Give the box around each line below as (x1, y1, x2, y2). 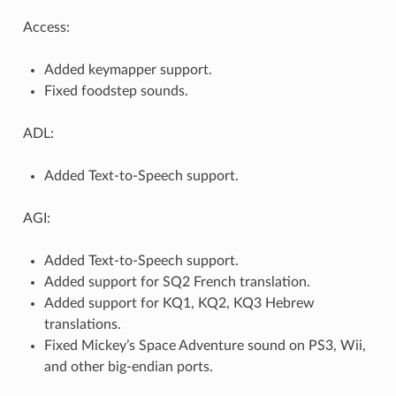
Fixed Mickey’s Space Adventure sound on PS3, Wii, (43, 339, 366, 354)
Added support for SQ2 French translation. (43, 275, 310, 290)
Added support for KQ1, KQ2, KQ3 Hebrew (43, 296, 315, 311)
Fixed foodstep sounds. (43, 84, 188, 99)
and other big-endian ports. (43, 360, 213, 375)
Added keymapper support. (43, 63, 212, 78)
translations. (43, 317, 121, 332)
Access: (22, 20, 70, 35)
